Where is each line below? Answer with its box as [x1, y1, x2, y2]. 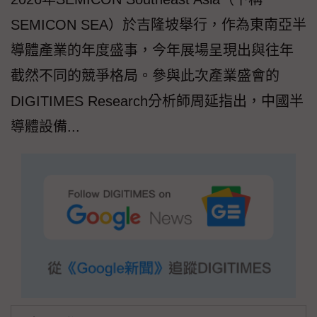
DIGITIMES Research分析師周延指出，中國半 [11, 93, 304, 110]
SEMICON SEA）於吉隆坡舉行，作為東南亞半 [11, 17, 306, 33]
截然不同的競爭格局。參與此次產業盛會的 [11, 68, 279, 84]
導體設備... [11, 119, 80, 135]
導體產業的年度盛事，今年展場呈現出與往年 [11, 42, 294, 59]
